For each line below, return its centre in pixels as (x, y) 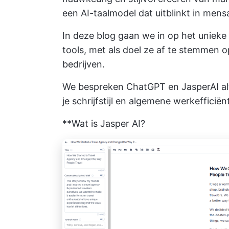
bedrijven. (84, 64)
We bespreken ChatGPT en (122, 87)
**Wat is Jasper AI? (104, 123)
